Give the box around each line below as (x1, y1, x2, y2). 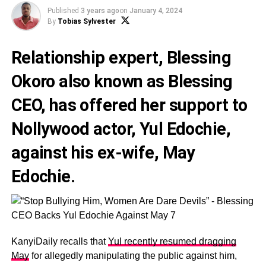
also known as (55, 71, 169, 91)
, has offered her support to (40, 95, 248, 115)
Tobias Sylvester (57, 17, 116, 26)
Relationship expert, (11, 47, 167, 68)
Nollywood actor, (11, 119, 140, 139)
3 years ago (80, 7, 119, 15)
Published (47, 7, 79, 15)
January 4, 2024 (129, 7, 182, 15)
